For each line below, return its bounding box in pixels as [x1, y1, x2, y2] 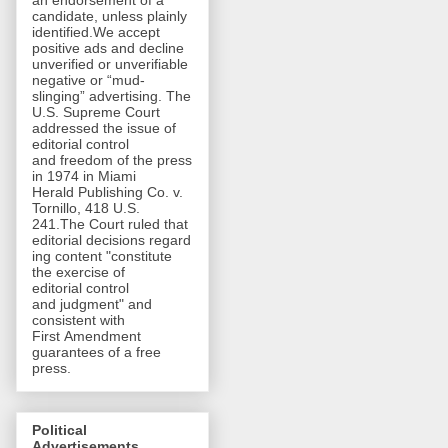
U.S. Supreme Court [32, 104, 160, 121]
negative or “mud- [32, 72, 145, 89]
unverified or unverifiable [32, 56, 188, 73]
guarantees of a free [32, 344, 161, 361]
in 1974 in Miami [32, 168, 136, 185]
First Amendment [32, 328, 141, 345]
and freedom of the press [32, 152, 192, 169]
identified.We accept [32, 24, 160, 41]
